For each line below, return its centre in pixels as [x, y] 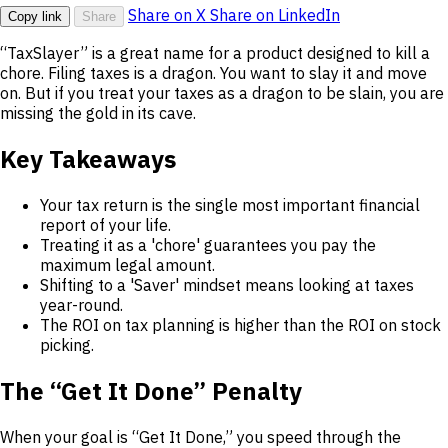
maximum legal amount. [127, 265]
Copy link [35, 17]
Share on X [169, 15]
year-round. [81, 305]
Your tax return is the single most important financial [230, 205]
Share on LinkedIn [275, 15]
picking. [67, 345]
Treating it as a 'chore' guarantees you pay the [208, 245]
